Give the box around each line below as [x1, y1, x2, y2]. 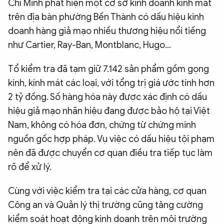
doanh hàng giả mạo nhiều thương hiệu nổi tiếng [8, 25, 206, 37]
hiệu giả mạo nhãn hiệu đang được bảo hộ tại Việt [8, 105, 210, 117]
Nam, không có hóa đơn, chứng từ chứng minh [8, 119, 196, 131]
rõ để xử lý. [8, 161, 51, 173]
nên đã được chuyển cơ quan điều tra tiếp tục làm [8, 147, 212, 159]
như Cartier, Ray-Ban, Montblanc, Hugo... [8, 39, 171, 51]
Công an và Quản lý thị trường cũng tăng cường [8, 199, 203, 211]
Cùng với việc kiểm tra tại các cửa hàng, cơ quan [8, 185, 206, 197]
